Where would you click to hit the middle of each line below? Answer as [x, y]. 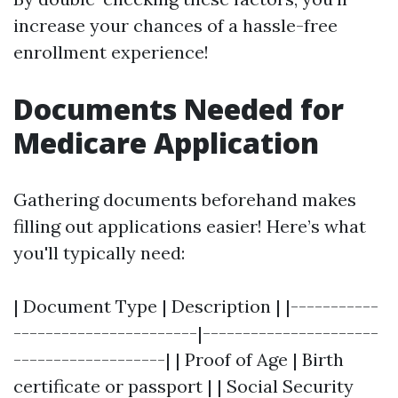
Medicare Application [166, 143]
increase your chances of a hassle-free [175, 25]
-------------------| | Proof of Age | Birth [179, 359]
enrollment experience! [111, 52]
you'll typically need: [99, 253]
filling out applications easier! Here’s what [190, 226]
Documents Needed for [179, 109]
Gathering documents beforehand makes [185, 199]
